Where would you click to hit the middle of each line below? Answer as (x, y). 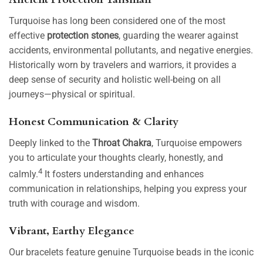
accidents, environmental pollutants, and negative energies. (131, 50)
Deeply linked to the (50, 143)
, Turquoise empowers (197, 143)
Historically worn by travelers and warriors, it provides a (123, 65)
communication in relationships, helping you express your (128, 188)
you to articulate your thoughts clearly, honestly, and (116, 157)
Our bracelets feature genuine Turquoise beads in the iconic (131, 252)
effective (28, 35)
